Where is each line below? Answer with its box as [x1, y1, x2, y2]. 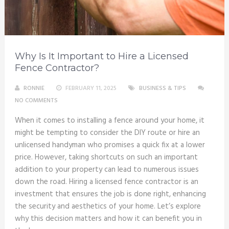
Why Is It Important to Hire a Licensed [14, 51, 189, 62]
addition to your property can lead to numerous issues [14, 164, 199, 176]
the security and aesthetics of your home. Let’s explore [14, 200, 201, 213]
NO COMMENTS [14, 96, 58, 106]
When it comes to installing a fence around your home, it [14, 114, 204, 127]
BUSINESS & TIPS [139, 83, 186, 94]
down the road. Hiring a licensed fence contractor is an [14, 176, 198, 189]
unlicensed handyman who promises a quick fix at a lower [14, 139, 205, 152]
